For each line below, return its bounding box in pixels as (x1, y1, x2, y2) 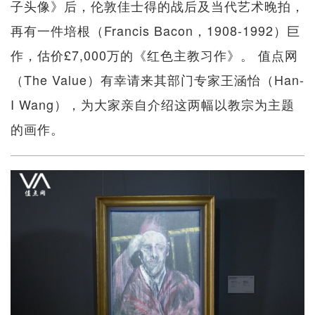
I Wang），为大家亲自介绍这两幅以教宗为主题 (11, 95, 295, 114)
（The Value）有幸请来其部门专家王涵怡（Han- (11, 70, 304, 89)
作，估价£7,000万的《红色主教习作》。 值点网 (11, 46, 298, 65)
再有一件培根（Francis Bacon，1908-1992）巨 (11, 21, 300, 40)
